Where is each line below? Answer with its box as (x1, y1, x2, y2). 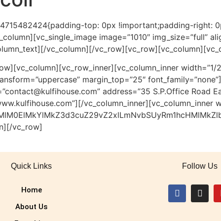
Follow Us (182, 161, 218, 170)
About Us (15, 202, 48, 212)
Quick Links (11, 161, 52, 170)
